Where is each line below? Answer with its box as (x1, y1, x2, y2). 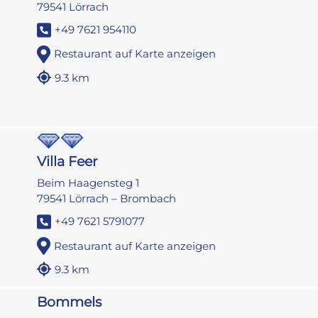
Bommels (37, 294, 102, 311)
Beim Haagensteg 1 (37, 176, 140, 190)
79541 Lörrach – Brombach (37, 192, 177, 206)
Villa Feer (37, 153, 99, 170)
